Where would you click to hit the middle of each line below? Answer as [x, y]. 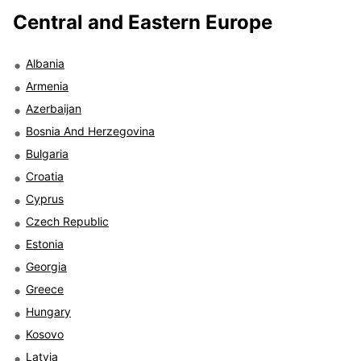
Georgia [46, 266]
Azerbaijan [54, 108]
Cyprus [45, 198]
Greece [45, 288]
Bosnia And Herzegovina [90, 131]
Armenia [47, 85]
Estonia [45, 243]
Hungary [48, 311]
